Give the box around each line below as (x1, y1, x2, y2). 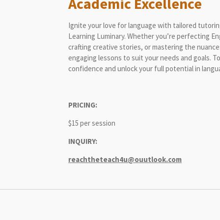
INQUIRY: (68, 136, 97, 146)
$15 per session (68, 118, 115, 128)
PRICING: (68, 100, 97, 110)
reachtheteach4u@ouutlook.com (68, 154, 182, 164)
